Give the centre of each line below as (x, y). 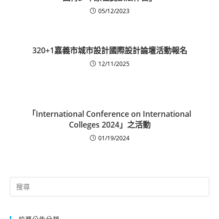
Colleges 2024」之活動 (109, 124)
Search (19, 182)
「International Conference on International (109, 114)
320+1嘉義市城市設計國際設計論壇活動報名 (109, 50)
